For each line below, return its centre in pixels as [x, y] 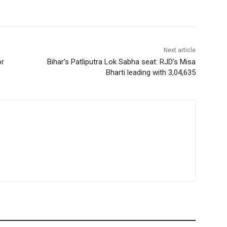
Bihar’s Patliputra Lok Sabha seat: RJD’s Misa [121, 62]
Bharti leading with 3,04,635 [150, 73]
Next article [179, 50]
